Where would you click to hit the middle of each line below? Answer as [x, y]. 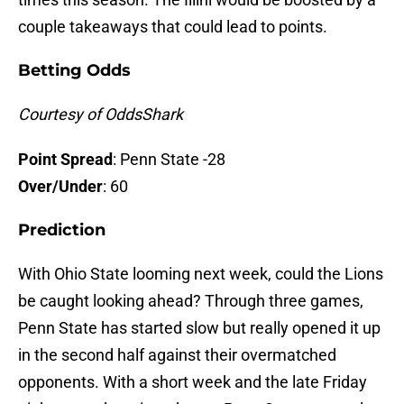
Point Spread [65, 160]
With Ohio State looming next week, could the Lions [201, 274]
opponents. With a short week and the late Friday [193, 382]
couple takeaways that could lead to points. [173, 27]
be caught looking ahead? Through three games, [191, 301]
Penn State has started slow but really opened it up [199, 328]
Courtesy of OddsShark [101, 115]
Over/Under [60, 187]
